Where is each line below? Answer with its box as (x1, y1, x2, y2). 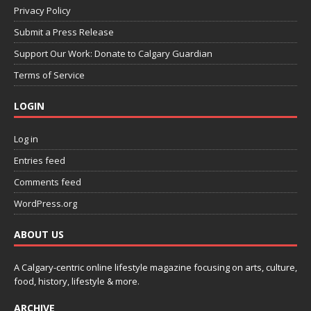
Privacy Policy (14, 3, 71, 17)
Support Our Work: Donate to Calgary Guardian (14, 47, 212, 60)
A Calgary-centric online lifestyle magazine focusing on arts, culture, (14, 260, 297, 274)
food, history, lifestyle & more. (14, 274, 140, 287)
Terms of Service (14, 68, 85, 81)
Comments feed (14, 175, 81, 188)
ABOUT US (14, 227, 64, 241)
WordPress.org (14, 196, 77, 210)
